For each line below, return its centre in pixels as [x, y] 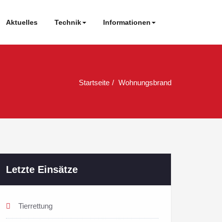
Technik [68, 22]
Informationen [127, 22]
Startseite [94, 83]
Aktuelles [22, 22]
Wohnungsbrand [145, 83]
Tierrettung [35, 206]
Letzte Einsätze [42, 169]
